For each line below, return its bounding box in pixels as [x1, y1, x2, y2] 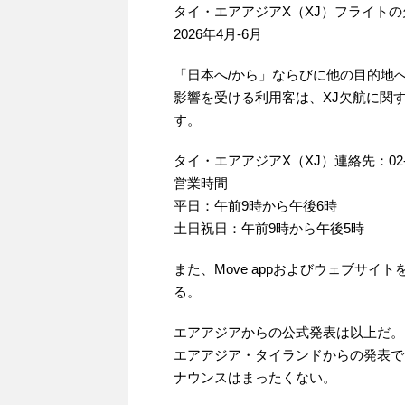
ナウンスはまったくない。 [174, 370, 336, 386]
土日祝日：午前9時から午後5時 [174, 221, 364, 237]
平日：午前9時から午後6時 [174, 198, 337, 214]
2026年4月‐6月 [174, 26, 262, 42]
